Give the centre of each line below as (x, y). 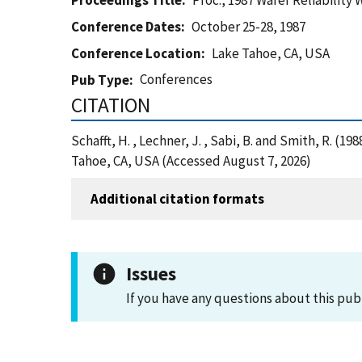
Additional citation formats (177, 198)
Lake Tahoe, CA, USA (271, 53)
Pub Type (100, 80)
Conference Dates (126, 27)
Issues (151, 274)
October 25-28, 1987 (249, 27)
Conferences (177, 79)
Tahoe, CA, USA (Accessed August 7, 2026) (191, 161)
